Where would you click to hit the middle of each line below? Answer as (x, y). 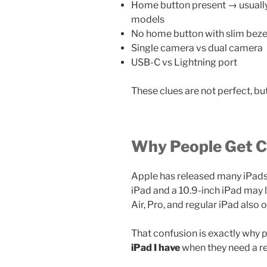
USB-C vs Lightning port (184, 63)
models (148, 20)
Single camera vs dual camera (197, 48)
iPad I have (156, 247)
